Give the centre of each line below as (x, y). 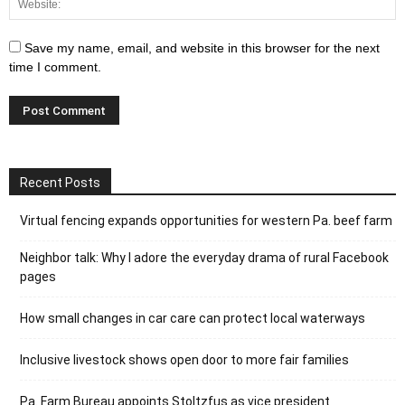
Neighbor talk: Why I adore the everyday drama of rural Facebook (204, 257)
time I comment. (55, 66)
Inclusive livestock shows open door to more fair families (184, 359)
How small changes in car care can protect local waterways (193, 318)
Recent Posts (60, 182)
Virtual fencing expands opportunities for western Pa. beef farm (206, 220)
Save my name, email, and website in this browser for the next (202, 47)
